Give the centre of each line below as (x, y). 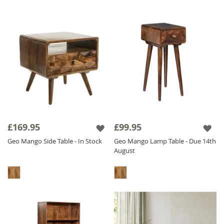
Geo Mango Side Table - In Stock (55, 141)
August (125, 150)
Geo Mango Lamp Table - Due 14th (165, 141)
